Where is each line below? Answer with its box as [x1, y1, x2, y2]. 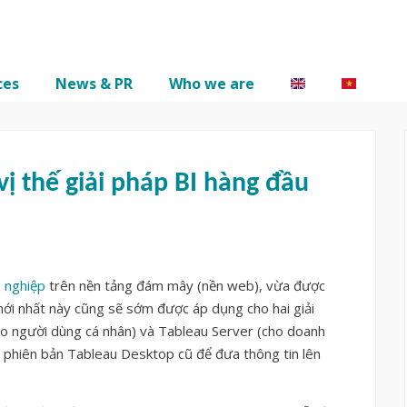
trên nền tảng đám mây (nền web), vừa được [45, 276, 325, 295]
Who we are [169, 74, 254, 94]
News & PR [55, 74, 133, 94]
